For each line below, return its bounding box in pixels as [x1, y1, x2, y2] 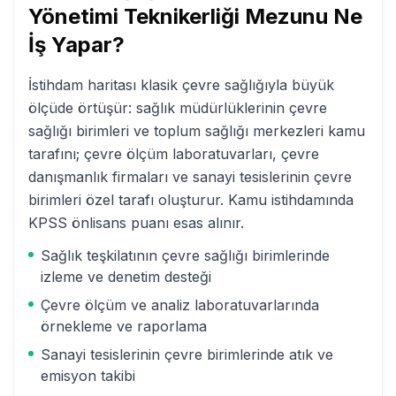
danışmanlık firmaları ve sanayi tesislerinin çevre [28, 168, 352, 186]
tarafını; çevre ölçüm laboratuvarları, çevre [28, 145, 319, 163]
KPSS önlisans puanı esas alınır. [28, 214, 244, 232]
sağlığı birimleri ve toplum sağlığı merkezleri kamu [28, 122, 365, 140]
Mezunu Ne [240, 4, 362, 29]
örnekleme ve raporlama [41, 317, 207, 335]
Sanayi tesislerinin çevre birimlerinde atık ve [41, 346, 333, 363]
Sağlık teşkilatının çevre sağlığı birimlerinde [41, 247, 330, 264]
